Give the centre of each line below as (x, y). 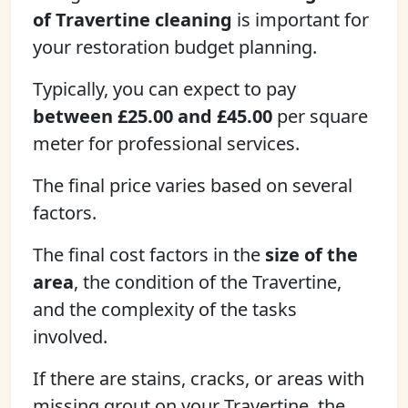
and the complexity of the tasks (165, 309)
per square (320, 116)
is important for (301, 20)
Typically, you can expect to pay (164, 89)
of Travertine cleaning (133, 20)
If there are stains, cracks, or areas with (199, 378)
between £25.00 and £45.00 (153, 116)
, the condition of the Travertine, (208, 282)
